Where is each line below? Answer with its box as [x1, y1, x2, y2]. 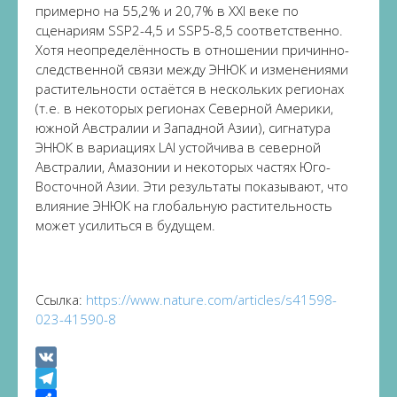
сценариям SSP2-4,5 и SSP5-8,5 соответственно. [35, 21, 343, 39]
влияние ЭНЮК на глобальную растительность [35, 197, 332, 214]
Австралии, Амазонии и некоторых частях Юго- [35, 158, 331, 175]
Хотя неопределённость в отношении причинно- [35, 41, 349, 58]
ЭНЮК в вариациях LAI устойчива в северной [35, 138, 321, 156]
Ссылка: [35, 291, 86, 308]
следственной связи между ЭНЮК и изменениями [35, 60, 348, 78]
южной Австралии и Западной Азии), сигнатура [35, 119, 331, 136]
